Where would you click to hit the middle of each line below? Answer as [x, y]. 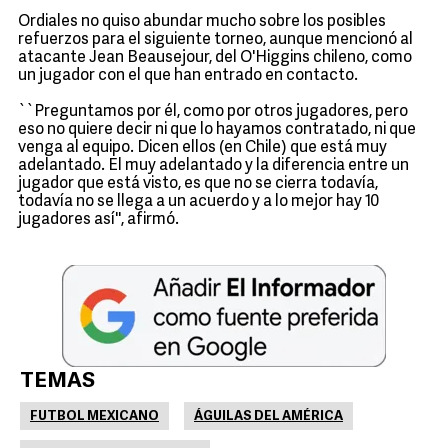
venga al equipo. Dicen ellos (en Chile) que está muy [202, 148]
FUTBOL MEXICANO [94, 416]
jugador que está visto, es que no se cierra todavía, [198, 184]
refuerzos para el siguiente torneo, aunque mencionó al [215, 40]
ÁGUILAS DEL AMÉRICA [268, 416]
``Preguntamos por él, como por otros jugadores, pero [213, 112]
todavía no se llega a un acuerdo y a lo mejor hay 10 [198, 202]
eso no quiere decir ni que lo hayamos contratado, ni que [217, 130]
